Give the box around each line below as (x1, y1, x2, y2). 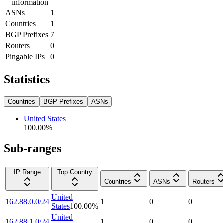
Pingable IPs (5, 52, 45, 61)
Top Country (57, 168, 92, 176)
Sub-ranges (4, 142, 61, 155)
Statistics (4, 72, 50, 86)
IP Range (14, 168, 41, 176)
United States (24, 114, 66, 123)
